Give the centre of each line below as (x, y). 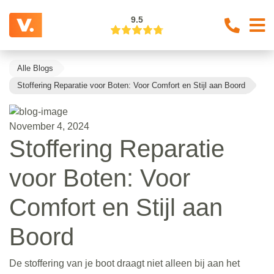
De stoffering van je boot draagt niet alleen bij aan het (124, 263)
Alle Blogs (35, 68)
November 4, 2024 (49, 126)
